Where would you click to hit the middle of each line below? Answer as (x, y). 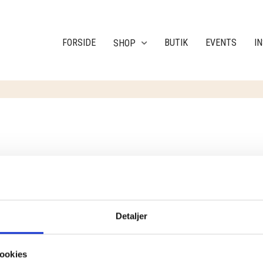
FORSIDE (79, 43)
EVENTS (221, 43)
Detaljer (131, 215)
